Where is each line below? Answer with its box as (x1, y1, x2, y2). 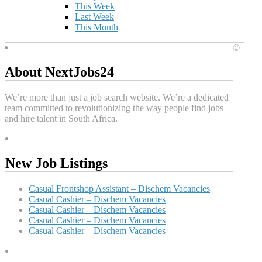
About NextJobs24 (5, 64, 114, 80)
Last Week (75, 12, 114, 22)
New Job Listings (5, 156, 108, 171)
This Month (75, 22, 118, 33)
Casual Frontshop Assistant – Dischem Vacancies (29, 183, 210, 194)
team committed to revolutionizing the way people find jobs (5, 103, 223, 113)
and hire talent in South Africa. (5, 113, 118, 124)
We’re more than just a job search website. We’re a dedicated (5, 92, 229, 103)
